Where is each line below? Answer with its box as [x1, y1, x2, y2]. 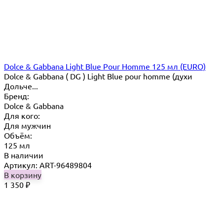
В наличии [4, 149, 43, 160]
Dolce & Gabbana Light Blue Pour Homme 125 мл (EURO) [4, 61, 206, 71]
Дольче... [4, 80, 38, 91]
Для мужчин [4, 120, 51, 130]
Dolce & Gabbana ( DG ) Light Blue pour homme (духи [4, 71, 192, 81]
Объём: [4, 130, 32, 140]
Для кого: [4, 110, 40, 120]
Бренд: [4, 90, 29, 101]
